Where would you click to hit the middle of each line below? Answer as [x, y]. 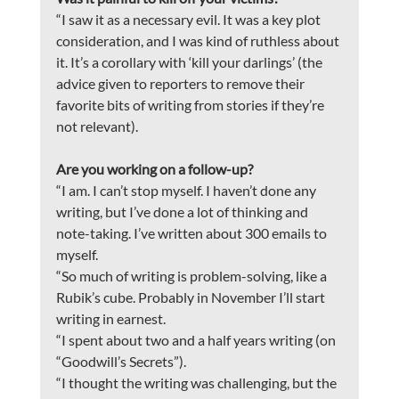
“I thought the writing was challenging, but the [197, 383]
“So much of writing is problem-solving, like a [192, 276]
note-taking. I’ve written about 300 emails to [192, 233]
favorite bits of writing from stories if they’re [191, 105]
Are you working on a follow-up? [154, 169]
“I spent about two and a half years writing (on [197, 340]
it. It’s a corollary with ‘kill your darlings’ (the [190, 62]
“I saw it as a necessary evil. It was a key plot [189, 20]
